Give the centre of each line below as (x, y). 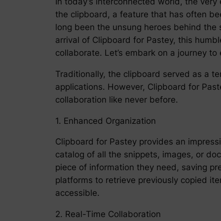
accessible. (77, 193)
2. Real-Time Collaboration (108, 214)
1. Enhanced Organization (106, 121)
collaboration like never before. (117, 99)
